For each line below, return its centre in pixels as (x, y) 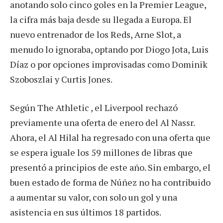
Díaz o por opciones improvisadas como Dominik (109, 64)
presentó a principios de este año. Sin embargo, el (110, 167)
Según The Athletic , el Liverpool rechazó (94, 108)
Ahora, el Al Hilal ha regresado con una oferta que (110, 138)
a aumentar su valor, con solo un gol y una (94, 197)
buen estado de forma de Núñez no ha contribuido (110, 182)
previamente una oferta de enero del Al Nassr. (102, 123)
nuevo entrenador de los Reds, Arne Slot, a (96, 34)
